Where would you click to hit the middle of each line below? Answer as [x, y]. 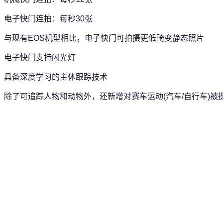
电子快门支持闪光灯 [40, 57]
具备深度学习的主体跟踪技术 [56, 77]
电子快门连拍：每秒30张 [48, 18]
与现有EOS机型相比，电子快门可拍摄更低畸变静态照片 [104, 38]
